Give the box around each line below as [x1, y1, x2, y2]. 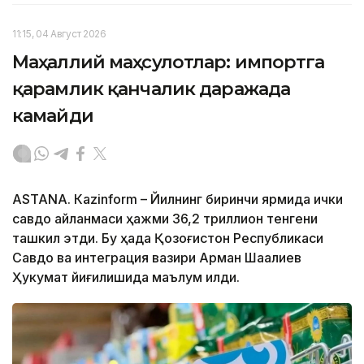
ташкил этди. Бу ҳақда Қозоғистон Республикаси [12, 230, 323, 247]
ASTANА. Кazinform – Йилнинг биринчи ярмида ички [12, 191, 343, 208]
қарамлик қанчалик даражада [12, 78, 291, 101]
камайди [12, 105, 93, 128]
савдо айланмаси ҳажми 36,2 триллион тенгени [12, 210, 318, 227]
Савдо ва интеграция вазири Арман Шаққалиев [12, 249, 301, 266]
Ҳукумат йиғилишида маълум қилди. [12, 269, 240, 286]
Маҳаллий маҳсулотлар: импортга [12, 51, 325, 74]
